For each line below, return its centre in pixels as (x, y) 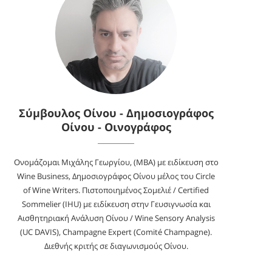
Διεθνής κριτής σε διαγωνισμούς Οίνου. (116, 246)
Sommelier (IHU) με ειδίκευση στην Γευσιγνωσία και (116, 204)
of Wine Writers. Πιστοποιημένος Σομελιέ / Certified (116, 190)
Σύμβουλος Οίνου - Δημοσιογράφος (116, 113)
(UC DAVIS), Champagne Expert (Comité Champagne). (116, 232)
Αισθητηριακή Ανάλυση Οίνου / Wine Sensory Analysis (116, 218)
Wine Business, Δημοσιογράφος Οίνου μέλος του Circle (116, 176)
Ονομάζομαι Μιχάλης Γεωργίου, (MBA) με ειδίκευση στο (116, 162)
